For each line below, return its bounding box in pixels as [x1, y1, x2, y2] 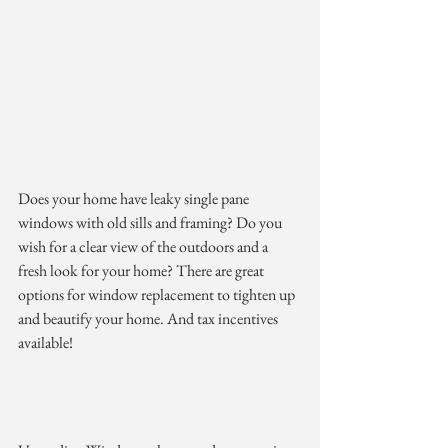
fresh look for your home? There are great [18, 260, 267, 282]
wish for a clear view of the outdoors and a [18, 236, 271, 258]
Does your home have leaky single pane [18, 188, 252, 210]
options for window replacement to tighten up [18, 284, 298, 306]
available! [18, 332, 79, 354]
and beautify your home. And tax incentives [18, 308, 281, 330]
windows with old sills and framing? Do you [18, 212, 285, 234]
